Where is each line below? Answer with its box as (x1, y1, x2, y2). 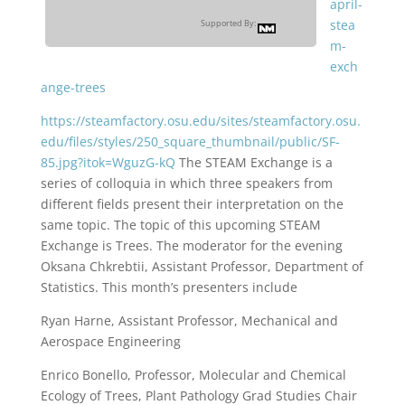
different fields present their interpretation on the (40, 195, 344, 212)
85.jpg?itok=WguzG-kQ (40, 154, 175, 171)
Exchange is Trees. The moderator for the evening (40, 237, 343, 254)
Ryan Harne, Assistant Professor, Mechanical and (40, 312, 338, 329)
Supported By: (200, 17, 258, 29)
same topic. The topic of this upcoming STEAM (40, 216, 321, 233)
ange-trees (40, 79, 106, 96)
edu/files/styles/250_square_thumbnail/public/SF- (40, 133, 340, 150)
